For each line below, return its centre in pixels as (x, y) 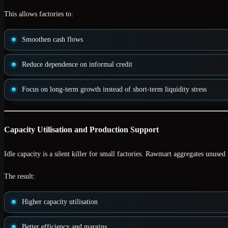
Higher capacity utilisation (60, 202)
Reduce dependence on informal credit (77, 65)
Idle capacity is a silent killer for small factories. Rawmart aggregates (105, 154)
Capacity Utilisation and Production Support (81, 130)
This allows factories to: (39, 14)
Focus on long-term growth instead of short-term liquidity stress (114, 90)
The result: (20, 176)
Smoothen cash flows (52, 40)
